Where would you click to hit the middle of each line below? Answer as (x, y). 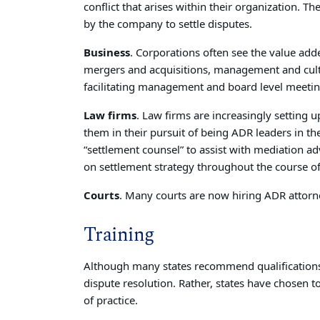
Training (119, 235)
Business (107, 53)
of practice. (111, 301)
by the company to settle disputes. (168, 24)
